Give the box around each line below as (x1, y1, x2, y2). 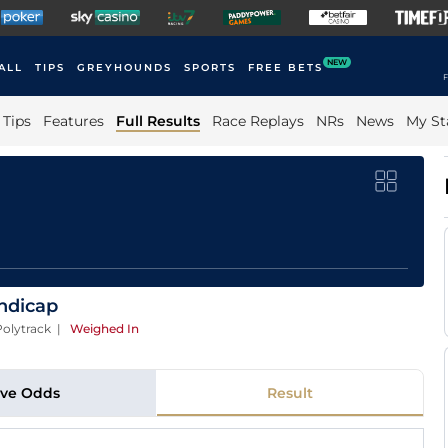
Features (42, 112, 104, 130)
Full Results (115, 112, 200, 130)
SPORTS (184, 61, 236, 74)
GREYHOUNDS (77, 61, 172, 74)
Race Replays (211, 112, 304, 130)
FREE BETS (248, 61, 323, 74)
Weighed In (70, 321, 139, 337)
